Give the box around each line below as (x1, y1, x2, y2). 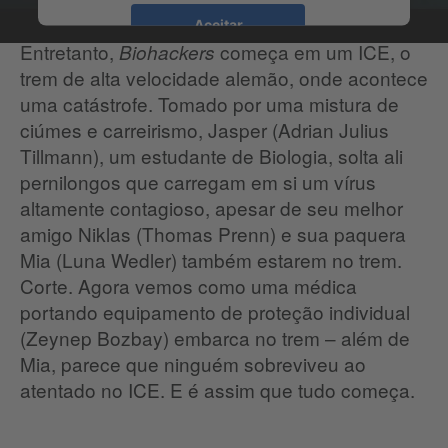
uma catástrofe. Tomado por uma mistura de (20, 90, 399, 118)
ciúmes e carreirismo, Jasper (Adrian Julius (20, 116, 389, 144)
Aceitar (193, 15, 243, 33)
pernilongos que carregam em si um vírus (20, 168, 376, 196)
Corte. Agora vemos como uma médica (20, 272, 357, 300)
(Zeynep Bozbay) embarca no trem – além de (20, 324, 410, 352)
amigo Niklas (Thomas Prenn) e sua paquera (20, 220, 406, 248)
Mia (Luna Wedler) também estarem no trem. (20, 246, 402, 274)
